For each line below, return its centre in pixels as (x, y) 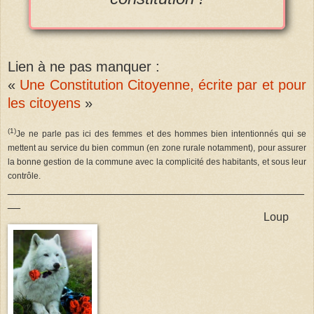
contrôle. (24, 176)
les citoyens (44, 103)
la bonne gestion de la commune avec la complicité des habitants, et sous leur (157, 162)
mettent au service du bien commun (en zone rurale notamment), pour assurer (157, 148)
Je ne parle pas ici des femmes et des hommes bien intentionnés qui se (161, 134)
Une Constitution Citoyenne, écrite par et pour (163, 84)
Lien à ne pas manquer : (84, 66)
